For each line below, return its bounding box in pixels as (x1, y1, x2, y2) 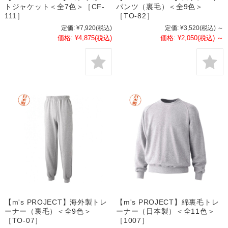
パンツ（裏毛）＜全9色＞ (116, 3, 203, 11)
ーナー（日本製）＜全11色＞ (116, 207, 215, 216)
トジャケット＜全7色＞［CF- (4, 3, 105, 11)
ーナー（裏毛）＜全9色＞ (4, 207, 92, 216)
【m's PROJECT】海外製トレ (4, 198, 107, 207)
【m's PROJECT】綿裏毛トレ (116, 198, 219, 207)
